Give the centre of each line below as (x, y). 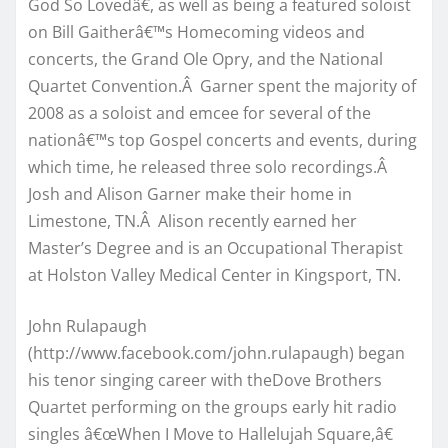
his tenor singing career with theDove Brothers (205, 379)
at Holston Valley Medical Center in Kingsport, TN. (214, 274)
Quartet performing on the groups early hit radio (212, 406)
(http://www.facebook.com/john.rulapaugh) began (216, 352)
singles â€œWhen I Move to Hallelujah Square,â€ (210, 433)
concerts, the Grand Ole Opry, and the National (205, 58)
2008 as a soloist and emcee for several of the (199, 112)
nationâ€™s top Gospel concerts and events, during (222, 139)
